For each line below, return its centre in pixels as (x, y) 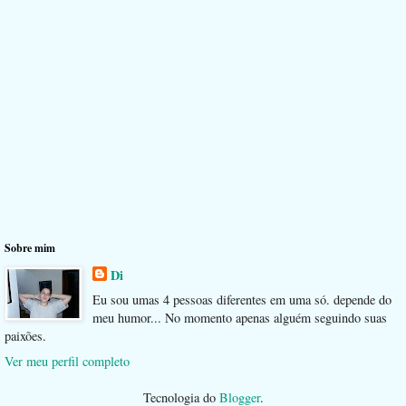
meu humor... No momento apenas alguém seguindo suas (239, 318)
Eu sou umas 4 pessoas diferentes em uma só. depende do (242, 300)
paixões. (25, 336)
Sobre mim (30, 248)
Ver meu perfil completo (67, 361)
